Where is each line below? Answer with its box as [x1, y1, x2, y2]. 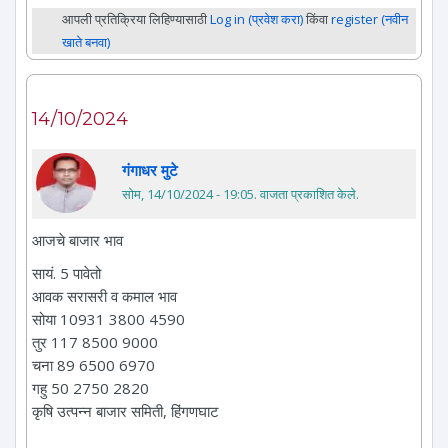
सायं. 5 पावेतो [32, 262, 101, 283]
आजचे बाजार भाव [32, 229, 123, 250]
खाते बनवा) [62, 32, 110, 51]
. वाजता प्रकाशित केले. [254, 184, 359, 203]
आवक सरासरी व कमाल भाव [32, 285, 177, 306]
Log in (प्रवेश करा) [210, 9, 303, 28]
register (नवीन [331, 9, 408, 28]
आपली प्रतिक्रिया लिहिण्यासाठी [62, 9, 210, 28]
